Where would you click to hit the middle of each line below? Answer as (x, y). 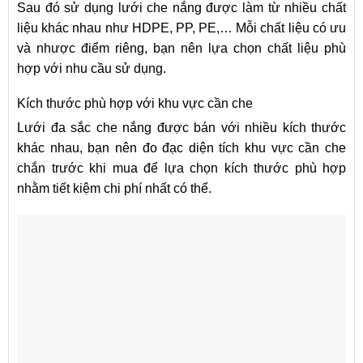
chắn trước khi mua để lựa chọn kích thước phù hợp (181, 168)
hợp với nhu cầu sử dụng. (92, 68)
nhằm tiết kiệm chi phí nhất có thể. (114, 188)
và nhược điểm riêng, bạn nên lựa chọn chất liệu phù (181, 48)
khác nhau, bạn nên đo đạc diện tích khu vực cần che (181, 147)
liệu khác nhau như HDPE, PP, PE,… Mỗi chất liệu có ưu (181, 28)
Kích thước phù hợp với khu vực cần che (135, 103)
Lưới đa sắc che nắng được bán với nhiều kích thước (181, 127)
